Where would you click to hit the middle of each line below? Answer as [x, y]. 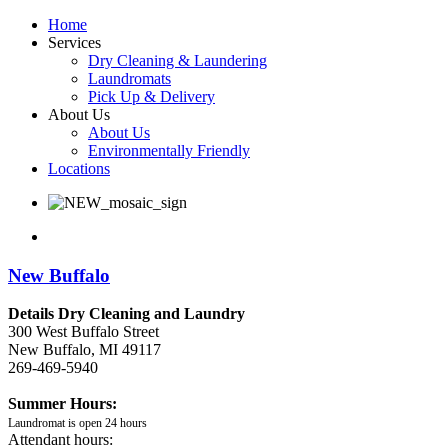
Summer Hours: [62, 404]
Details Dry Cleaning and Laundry [126, 314]
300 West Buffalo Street [83, 332]
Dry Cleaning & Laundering [177, 60]
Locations [79, 168]
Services [74, 42]
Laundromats [129, 78]
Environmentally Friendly [169, 150]
